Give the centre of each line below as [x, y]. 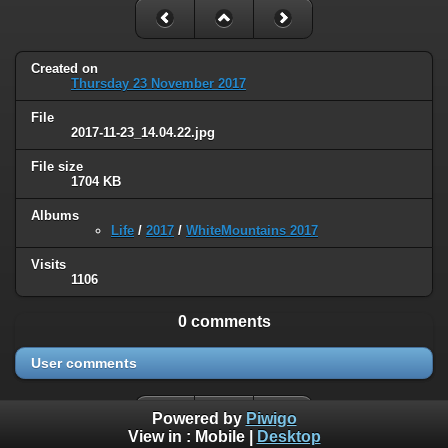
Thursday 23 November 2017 [158, 84]
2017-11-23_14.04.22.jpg [143, 133]
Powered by [198, 419]
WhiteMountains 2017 [252, 231]
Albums [55, 216]
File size [57, 167]
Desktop [288, 437]
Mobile [219, 437]
